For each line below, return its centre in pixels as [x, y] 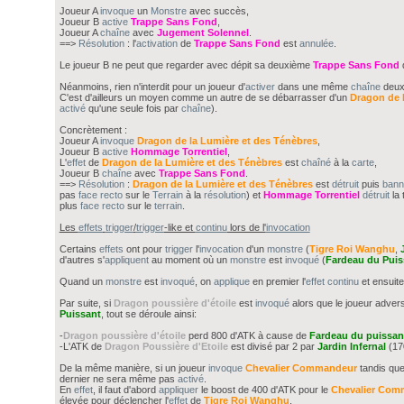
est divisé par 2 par [272, 347]
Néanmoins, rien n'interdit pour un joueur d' [152, 87]
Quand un [82, 282]
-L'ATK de [82, 347]
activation [156, 44]
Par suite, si [86, 303]
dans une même [312, 87]
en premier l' [277, 282]
